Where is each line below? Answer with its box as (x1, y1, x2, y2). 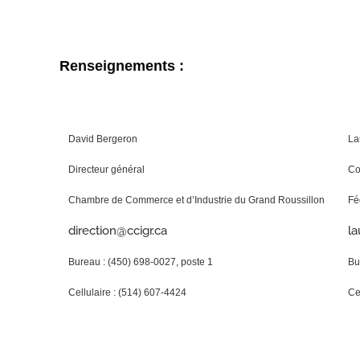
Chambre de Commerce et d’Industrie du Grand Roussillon (68, 194, 325, 206)
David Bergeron (68, 133, 137, 145)
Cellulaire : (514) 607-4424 (68, 287, 186, 298)
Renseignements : (59, 58, 184, 74)
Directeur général (68, 164, 145, 175)
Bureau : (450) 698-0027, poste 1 (68, 256, 213, 268)
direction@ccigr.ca (68, 223, 167, 238)
